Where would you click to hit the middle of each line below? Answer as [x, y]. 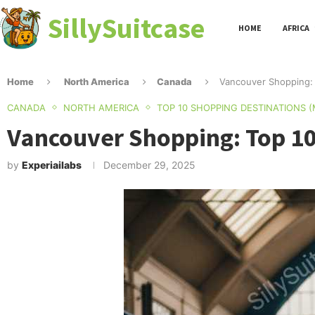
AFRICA [296, 27]
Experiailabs [52, 165]
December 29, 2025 [149, 165]
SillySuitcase [127, 28]
